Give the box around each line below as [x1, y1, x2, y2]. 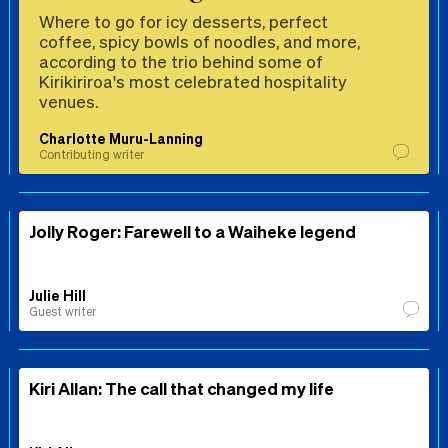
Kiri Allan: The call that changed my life [29, 376, 334, 399]
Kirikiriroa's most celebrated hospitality [39, 69, 347, 92]
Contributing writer [39, 146, 144, 162]
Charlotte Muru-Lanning [39, 128, 203, 147]
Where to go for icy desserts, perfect [39, 9, 328, 32]
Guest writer [29, 303, 96, 319]
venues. [39, 89, 98, 112]
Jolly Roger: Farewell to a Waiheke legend [29, 219, 356, 242]
